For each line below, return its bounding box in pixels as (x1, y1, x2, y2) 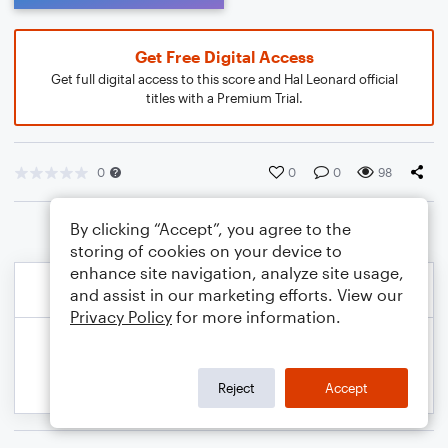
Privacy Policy (70, 307, 172, 326)
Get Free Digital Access (134, 47, 314, 66)
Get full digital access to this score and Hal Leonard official (50, 71, 398, 87)
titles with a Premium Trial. (145, 90, 303, 106)
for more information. (172, 307, 341, 326)
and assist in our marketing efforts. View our (70, 285, 403, 304)
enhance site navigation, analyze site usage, (70, 263, 404, 282)
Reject (218, 379, 255, 396)
